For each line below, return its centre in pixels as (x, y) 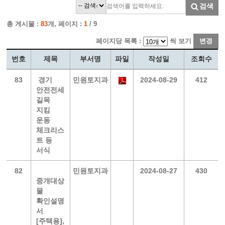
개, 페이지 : (66, 24)
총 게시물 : (24, 24)
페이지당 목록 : (119, 41)
